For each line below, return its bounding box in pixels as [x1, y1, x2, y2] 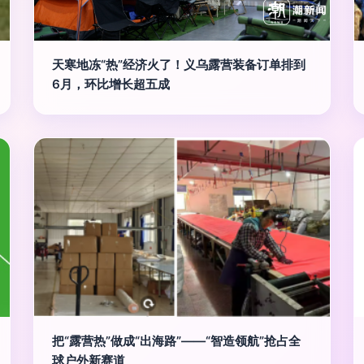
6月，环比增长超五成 [52, 76, 171, 92]
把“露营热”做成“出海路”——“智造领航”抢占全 [52, 333, 301, 349]
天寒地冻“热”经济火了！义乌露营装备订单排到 [52, 57, 306, 72]
